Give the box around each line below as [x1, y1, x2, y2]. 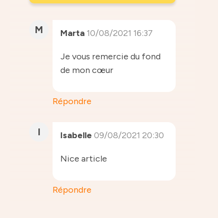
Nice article [60, 153, 107, 164]
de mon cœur [60, 64, 113, 75]
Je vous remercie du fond [60, 51, 161, 62]
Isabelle [60, 129, 92, 141]
